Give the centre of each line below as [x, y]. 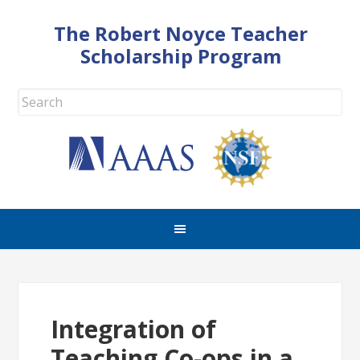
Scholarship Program [181, 56]
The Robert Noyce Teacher [181, 33]
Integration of [134, 329]
